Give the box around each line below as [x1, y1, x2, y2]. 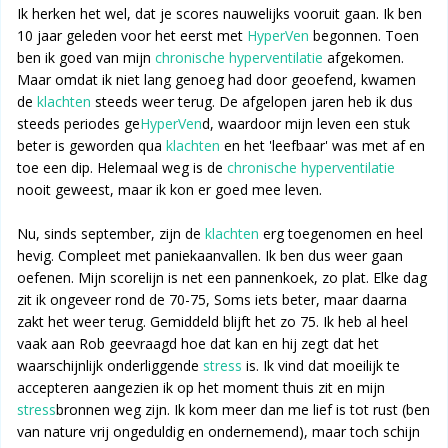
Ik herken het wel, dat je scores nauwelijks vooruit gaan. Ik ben [17, 4, 422, 24]
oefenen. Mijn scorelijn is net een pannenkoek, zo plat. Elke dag [17, 268, 427, 288]
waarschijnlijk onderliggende [17, 356, 203, 376]
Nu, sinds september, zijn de [17, 224, 205, 244]
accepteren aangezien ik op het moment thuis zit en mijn [17, 378, 385, 398]
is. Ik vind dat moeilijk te [242, 356, 400, 376]
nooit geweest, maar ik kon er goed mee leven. [17, 180, 322, 200]
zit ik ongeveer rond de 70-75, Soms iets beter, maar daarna [17, 290, 407, 310]
